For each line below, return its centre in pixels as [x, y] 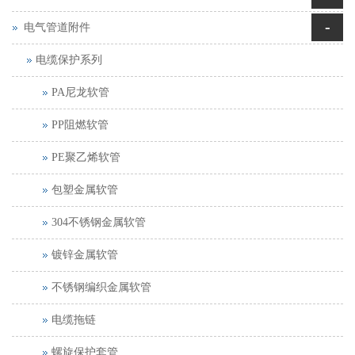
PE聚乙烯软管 [86, 158]
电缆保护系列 [69, 60]
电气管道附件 [57, 28]
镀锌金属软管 [85, 255]
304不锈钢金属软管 [99, 223]
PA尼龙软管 [80, 93]
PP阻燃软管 [80, 125]
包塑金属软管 [85, 190]
